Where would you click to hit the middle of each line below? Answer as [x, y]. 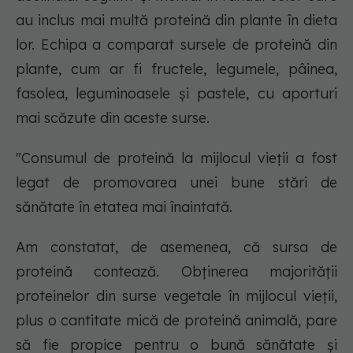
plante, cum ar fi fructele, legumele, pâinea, [176, 69]
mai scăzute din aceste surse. [113, 118]
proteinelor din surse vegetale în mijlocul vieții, [176, 296]
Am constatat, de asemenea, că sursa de [176, 247]
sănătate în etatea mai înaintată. [124, 207]
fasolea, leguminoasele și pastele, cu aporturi [176, 94]
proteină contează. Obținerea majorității [176, 272]
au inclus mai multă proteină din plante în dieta [176, 20]
